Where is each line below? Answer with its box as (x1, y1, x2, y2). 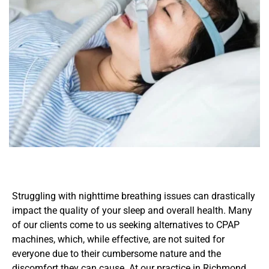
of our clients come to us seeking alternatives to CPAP (12, 219, 240, 231)
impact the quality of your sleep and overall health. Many (12, 204, 252, 216)
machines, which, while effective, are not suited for (12, 233, 225, 245)
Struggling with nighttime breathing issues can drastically (12, 190, 255, 202)
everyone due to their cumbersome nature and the (12, 247, 221, 259)
